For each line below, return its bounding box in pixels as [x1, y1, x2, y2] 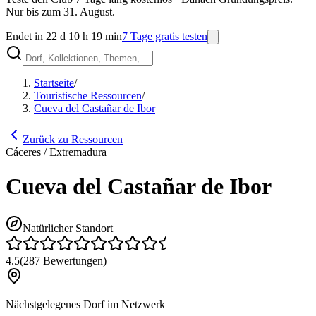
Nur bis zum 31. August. [6, 6, 115, 18]
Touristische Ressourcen [34, 90, 142, 102]
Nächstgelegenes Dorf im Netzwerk [6, 298, 165, 310]
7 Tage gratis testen [122, 30, 207, 42]
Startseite [34, 77, 74, 89]
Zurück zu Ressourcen [23, 133, 123, 145]
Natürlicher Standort [23, 221, 113, 234]
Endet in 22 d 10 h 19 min [6, 30, 122, 42]
